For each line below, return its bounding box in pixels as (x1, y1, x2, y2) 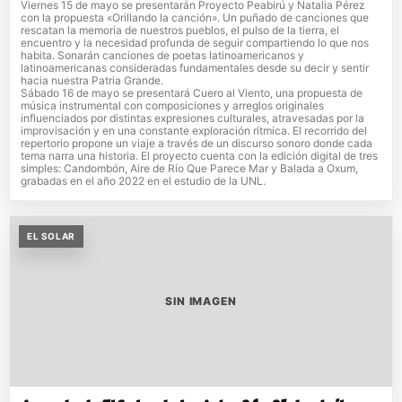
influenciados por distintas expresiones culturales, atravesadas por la (21, 111, 364, 126)
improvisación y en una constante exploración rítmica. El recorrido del (21, 124, 367, 138)
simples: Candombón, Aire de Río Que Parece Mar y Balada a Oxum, (21, 162, 358, 176)
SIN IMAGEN (164, 294, 238, 309)
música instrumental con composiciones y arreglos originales (21, 99, 324, 113)
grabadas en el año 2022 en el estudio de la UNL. (21, 174, 266, 188)
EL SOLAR (27, 231, 75, 242)
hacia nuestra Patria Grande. (21, 74, 163, 88)
